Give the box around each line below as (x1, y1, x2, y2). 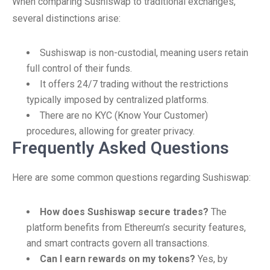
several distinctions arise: (12, 13, 121, 24)
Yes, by (195, 253, 228, 265)
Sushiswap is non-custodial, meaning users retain (40, 47, 248, 58)
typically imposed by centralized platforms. (27, 94, 209, 105)
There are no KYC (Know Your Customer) (40, 110, 208, 121)
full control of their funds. (27, 63, 132, 74)
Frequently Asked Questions (12, 138, 229, 158)
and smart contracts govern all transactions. (27, 237, 209, 249)
